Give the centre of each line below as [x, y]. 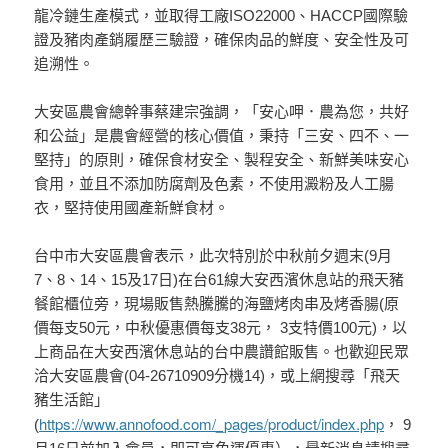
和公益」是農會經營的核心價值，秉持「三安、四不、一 [222, 135]
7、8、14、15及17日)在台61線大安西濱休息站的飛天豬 [219, 279]
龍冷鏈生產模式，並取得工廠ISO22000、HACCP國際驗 [221, 15]
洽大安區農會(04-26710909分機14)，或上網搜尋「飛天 [217, 375]
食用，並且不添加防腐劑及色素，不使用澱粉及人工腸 [214, 183]
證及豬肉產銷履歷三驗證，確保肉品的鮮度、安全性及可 [222, 39]
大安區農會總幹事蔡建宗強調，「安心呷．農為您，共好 [222, 111]
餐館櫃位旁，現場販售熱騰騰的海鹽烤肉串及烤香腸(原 [217, 303]
